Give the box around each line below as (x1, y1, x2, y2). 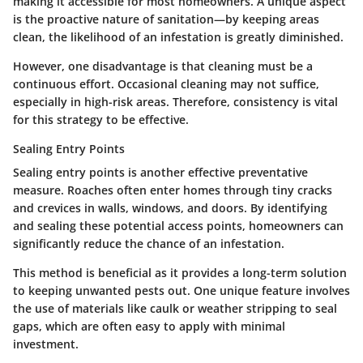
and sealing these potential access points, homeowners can (13, 218, 344, 233)
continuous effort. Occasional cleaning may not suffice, (13, 76, 319, 92)
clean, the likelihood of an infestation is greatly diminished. (13, 29, 344, 45)
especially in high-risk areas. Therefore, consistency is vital (13, 94, 338, 109)
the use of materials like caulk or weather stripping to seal (13, 301, 337, 316)
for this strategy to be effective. (13, 112, 189, 127)
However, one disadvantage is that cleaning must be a (13, 58, 313, 74)
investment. (13, 336, 79, 352)
